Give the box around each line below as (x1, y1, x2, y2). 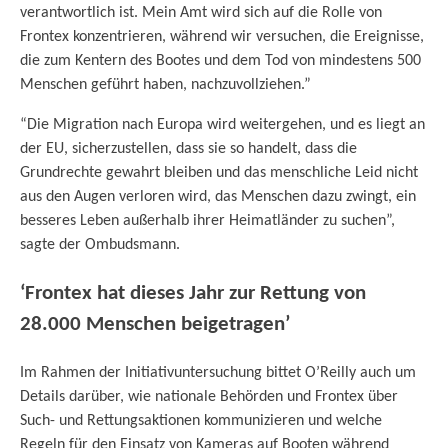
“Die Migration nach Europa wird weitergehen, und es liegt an (20, 117, 425, 134)
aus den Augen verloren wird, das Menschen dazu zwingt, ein (20, 189, 416, 206)
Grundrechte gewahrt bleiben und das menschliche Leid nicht (20, 165, 418, 182)
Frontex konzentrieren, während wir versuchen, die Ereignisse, (20, 29, 424, 46)
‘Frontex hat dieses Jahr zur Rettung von (20, 283, 366, 305)
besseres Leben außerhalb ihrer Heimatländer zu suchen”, (20, 213, 395, 230)
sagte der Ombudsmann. (20, 237, 180, 254)
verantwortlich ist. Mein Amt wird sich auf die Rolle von (20, 5, 382, 22)
